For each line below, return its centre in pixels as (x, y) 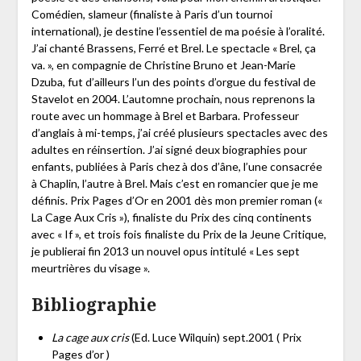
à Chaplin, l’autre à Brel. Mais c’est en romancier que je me (174, 183)
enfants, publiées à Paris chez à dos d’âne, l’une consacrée (176, 166)
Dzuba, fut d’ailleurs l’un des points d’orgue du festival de (173, 81)
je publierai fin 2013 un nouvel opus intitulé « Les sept (165, 251)
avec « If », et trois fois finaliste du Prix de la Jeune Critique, (178, 234)
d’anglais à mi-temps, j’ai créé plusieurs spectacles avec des (179, 132)
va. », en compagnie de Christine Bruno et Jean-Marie (163, 64)
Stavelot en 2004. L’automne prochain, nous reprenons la (173, 98)
